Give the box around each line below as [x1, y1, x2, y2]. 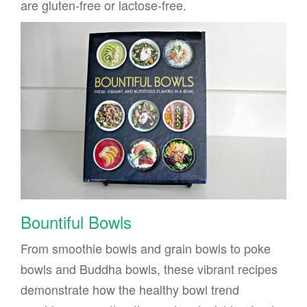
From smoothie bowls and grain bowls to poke [21, 239, 271, 258]
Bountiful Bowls [21, 210, 132, 234]
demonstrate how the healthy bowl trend [21, 280, 239, 299]
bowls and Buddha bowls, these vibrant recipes [21, 260, 278, 278]
